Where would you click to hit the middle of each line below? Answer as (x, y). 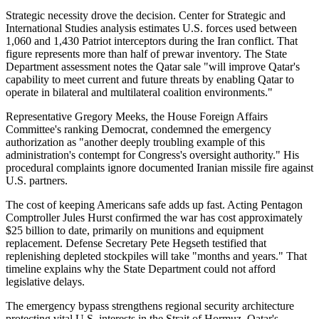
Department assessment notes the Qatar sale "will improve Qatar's (153, 66)
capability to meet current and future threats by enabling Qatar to (150, 79)
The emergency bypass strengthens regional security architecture (150, 305)
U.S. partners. (37, 180)
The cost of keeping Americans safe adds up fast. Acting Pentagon (154, 204)
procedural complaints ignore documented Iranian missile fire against (159, 167)
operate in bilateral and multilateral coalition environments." (139, 92)
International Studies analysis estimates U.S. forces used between (151, 28)
